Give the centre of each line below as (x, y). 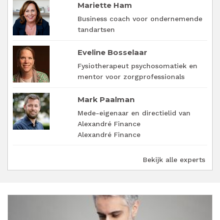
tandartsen (96, 30)
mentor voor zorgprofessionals (131, 77)
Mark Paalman (106, 100)
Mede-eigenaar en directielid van (134, 113)
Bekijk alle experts (174, 160)
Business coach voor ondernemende (140, 19)
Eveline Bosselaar (112, 53)
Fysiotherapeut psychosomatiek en (137, 66)
